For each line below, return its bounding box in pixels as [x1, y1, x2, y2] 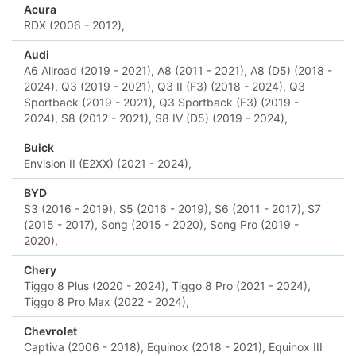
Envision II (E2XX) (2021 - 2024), [24, 157, 192, 170]
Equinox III [269, 340, 323, 354]
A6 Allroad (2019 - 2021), [24, 64, 154, 77]
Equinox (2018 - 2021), [147, 340, 265, 354]
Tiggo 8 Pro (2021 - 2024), [172, 279, 311, 292]
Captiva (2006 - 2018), [24, 340, 144, 354]
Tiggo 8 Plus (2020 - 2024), [24, 279, 168, 292]
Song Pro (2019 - [210, 218, 299, 231]
